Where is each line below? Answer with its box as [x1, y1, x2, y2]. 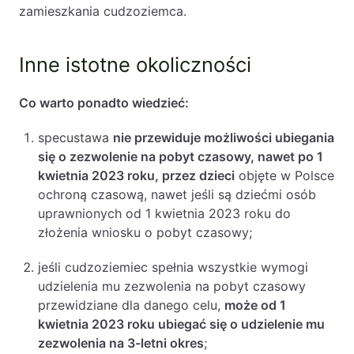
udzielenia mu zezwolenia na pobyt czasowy [38, 278, 306, 294]
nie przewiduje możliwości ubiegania [113, 130, 334, 145]
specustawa [38, 130, 113, 145]
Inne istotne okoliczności [19, 52, 251, 77]
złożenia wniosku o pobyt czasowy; [38, 224, 256, 240]
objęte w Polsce [235, 168, 334, 183]
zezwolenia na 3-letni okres [38, 335, 204, 351]
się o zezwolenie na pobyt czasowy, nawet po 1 [38, 149, 323, 164]
